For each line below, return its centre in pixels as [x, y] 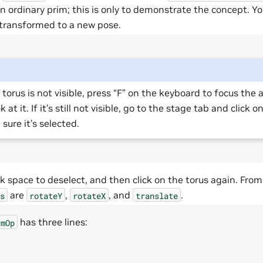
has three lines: [53, 222]
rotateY [46, 195]
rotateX [89, 195]
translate [157, 195]
